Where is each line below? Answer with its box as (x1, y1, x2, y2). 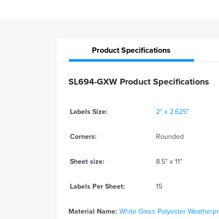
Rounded (156, 132, 184, 141)
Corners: (70, 132, 97, 141)
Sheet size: (70, 157, 105, 166)
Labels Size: (70, 108, 108, 116)
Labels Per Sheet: (70, 182, 125, 191)
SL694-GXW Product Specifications (68, 76, 209, 87)
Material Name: (68, 207, 117, 216)
